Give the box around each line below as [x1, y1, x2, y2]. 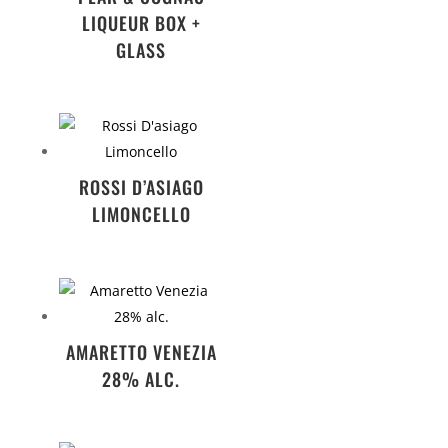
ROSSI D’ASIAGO [78, 174, 204, 201]
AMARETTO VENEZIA [65, 338, 217, 365]
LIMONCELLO [91, 201, 191, 228]
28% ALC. [102, 365, 181, 392]
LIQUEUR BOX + [81, 9, 201, 36]
